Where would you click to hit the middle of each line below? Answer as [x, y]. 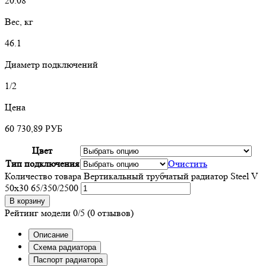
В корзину [27, 201]
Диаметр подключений [51, 64]
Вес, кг [19, 21]
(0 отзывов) [110, 213]
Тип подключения [42, 163]
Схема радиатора [65, 247]
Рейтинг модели [38, 213]
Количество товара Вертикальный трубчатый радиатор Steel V [132, 176]
